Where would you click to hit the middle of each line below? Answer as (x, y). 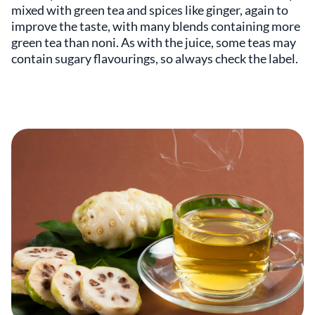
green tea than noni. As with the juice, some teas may (154, 42)
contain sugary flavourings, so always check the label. (155, 58)
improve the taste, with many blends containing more (156, 26)
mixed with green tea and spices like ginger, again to (150, 9)
